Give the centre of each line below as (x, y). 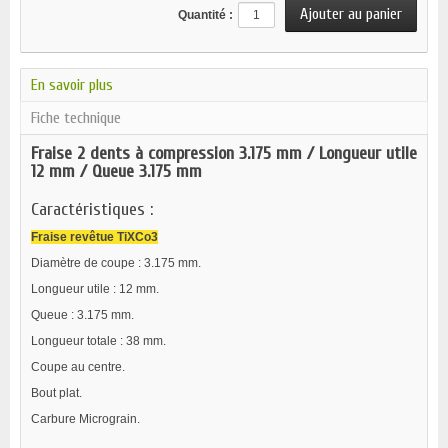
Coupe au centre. (78, 367)
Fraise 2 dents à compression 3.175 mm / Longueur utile (224, 153)
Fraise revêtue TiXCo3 (94, 237)
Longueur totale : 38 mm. (98, 341)
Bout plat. (56, 393)
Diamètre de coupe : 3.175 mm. (116, 263)
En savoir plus (72, 85)
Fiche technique (76, 118)
